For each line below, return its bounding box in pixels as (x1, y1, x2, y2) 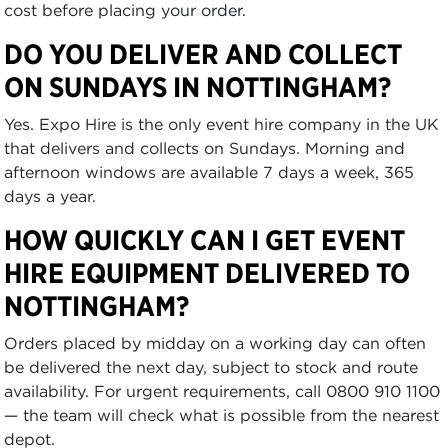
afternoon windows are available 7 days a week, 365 (4, 161, 414, 182)
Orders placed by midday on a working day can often (4, 332, 426, 353)
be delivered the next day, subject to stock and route (4, 356, 418, 377)
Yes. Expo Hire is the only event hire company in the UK (4, 113, 439, 134)
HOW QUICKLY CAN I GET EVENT (4, 222, 405, 257)
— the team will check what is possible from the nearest (4, 404, 439, 425)
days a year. (4, 185, 96, 206)
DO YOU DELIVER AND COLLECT (4, 36, 402, 71)
